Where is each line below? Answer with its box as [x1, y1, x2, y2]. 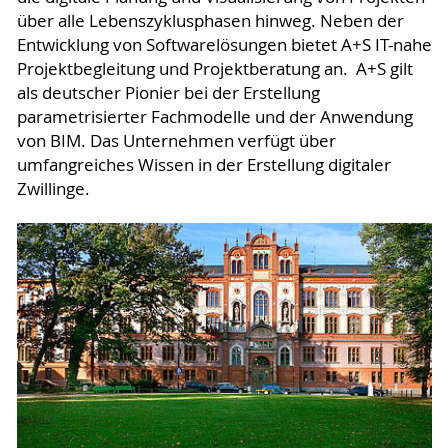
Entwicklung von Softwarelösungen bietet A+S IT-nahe [16, 33, 432, 56]
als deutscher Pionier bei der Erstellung [16, 81, 320, 104]
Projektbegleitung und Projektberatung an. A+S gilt [16, 57, 413, 80]
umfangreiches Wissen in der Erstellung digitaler [16, 153, 391, 176]
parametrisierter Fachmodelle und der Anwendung [16, 105, 413, 128]
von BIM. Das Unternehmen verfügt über [16, 129, 336, 152]
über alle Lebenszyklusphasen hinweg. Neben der [16, 9, 404, 32]
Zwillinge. [16, 177, 90, 200]
